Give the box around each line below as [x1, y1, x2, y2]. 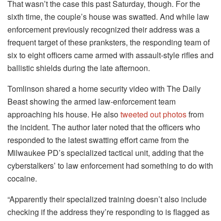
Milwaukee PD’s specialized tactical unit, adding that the [7, 147, 204, 159]
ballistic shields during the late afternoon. [7, 62, 150, 74]
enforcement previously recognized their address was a [7, 24, 200, 36]
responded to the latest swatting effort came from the [7, 134, 189, 146]
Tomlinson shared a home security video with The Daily [7, 83, 201, 95]
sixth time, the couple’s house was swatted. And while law [7, 11, 209, 23]
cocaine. [7, 173, 37, 184]
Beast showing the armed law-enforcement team [7, 96, 176, 108]
